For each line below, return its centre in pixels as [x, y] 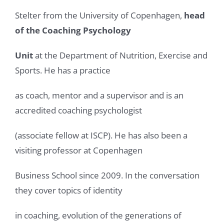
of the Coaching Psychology [73, 30]
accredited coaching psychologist [78, 110]
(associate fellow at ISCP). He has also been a [101, 135]
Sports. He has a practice [63, 70]
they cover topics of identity [69, 190]
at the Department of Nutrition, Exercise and [120, 55]
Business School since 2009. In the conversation [107, 175]
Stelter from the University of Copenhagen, [99, 15]
